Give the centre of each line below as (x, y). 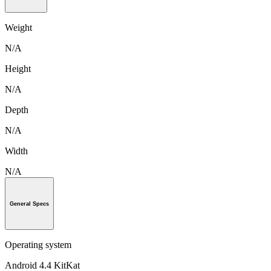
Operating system (38, 245)
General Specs (29, 204)
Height (18, 68)
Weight (18, 27)
